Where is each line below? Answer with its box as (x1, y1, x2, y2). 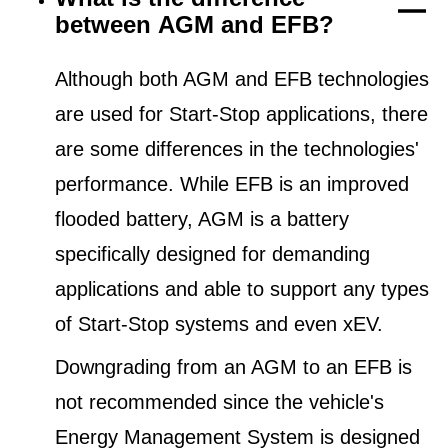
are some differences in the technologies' (55, 138, 419, 161)
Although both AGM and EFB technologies (55, 68, 429, 91)
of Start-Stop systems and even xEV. (55, 313, 383, 336)
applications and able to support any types (55, 278, 429, 301)
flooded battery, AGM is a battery (55, 208, 349, 231)
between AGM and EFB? (55, 11, 334, 39)
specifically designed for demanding (55, 243, 370, 266)
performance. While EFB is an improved (55, 173, 409, 196)
